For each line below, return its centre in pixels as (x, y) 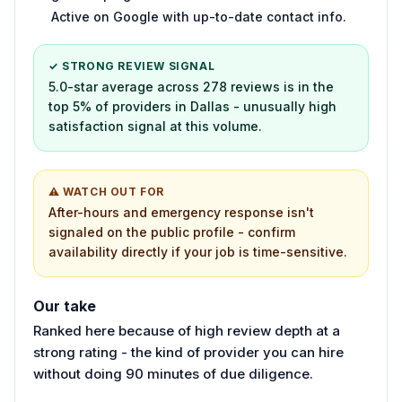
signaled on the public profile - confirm (172, 232)
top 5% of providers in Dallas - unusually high (192, 106)
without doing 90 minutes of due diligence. (173, 373)
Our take (65, 306)
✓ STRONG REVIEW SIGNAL (132, 66)
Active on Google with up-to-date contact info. (199, 16)
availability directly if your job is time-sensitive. (198, 251)
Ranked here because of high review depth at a (187, 330)
